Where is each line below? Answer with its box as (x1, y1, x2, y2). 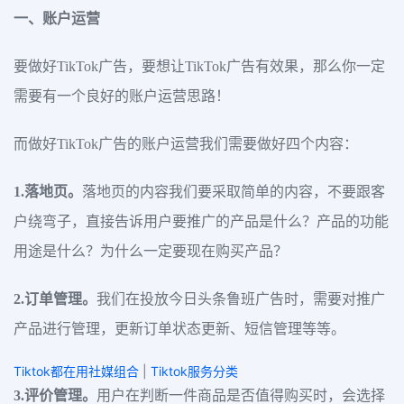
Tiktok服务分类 (151, 363, 238, 380)
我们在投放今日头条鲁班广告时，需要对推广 (96, 291, 385, 308)
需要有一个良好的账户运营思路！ (14, 88, 230, 105)
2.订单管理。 (14, 291, 96, 308)
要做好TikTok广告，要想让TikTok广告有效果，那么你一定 (14, 59, 385, 75)
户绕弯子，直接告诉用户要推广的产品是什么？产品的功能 (14, 214, 389, 230)
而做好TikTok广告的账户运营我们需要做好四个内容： (14, 136, 358, 152)
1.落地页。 (14, 184, 82, 200)
